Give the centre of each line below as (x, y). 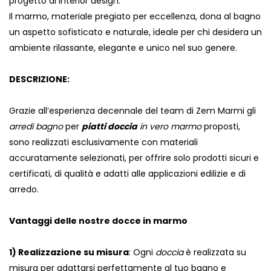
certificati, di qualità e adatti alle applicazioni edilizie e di (127, 174)
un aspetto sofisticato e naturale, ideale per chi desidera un (135, 32)
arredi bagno (36, 127)
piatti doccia (109, 127)
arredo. (24, 190)
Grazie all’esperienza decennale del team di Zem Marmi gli (132, 111)
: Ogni (142, 253)
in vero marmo (171, 127)
